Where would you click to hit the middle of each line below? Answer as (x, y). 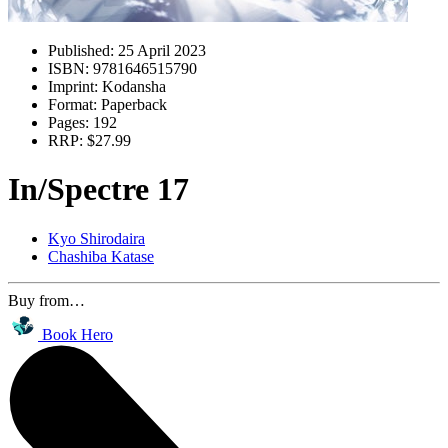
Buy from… (46, 300)
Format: (72, 104)
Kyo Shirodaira (96, 238)
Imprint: (73, 86)
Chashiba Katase (101, 256)
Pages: (68, 122)
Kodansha (132, 86)
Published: (81, 50)
